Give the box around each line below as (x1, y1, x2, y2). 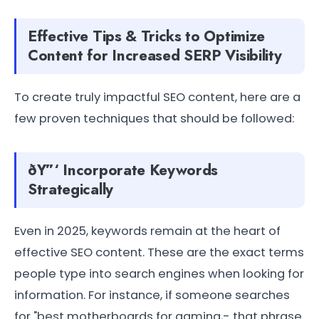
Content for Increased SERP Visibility (28, 44, 282, 66)
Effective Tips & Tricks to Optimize (28, 25, 265, 47)
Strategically (28, 178, 113, 200)
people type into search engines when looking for (14, 265, 304, 282)
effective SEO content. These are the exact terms (14, 244, 304, 261)
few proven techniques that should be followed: (14, 110, 294, 127)
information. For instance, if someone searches (14, 286, 290, 303)
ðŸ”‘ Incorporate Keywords (28, 159, 219, 181)
